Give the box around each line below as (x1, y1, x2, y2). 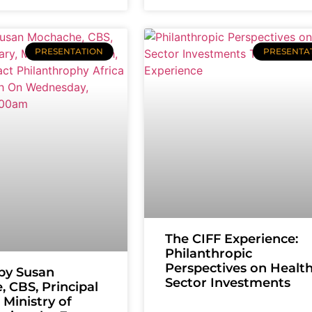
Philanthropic (164, 246, 252, 262)
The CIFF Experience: (164, 231, 298, 247)
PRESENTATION (35, 46, 104, 57)
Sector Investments (164, 275, 290, 291)
